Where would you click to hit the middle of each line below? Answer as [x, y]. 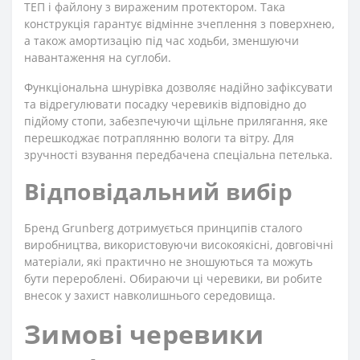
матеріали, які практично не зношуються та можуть [168, 262]
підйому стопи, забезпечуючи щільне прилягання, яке [176, 121]
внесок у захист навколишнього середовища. [150, 295]
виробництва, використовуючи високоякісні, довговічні [179, 245]
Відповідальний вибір [158, 191]
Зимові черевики [144, 334]
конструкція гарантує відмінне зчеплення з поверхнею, [179, 24]
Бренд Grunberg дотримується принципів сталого [163, 228]
